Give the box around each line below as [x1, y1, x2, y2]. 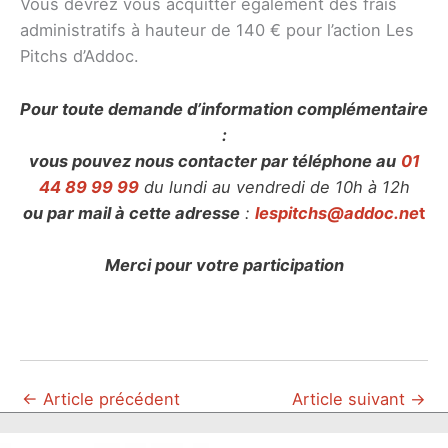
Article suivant [292, 388, 410, 409]
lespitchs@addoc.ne [255, 202, 419, 223]
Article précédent [38, 388, 180, 409]
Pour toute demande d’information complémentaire [20, 98, 428, 119]
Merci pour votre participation [104, 254, 344, 275]
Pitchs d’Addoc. [20, 46, 139, 67]
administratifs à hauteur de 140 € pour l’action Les [20, 20, 414, 41]
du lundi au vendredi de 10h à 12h [138, 176, 410, 197]
